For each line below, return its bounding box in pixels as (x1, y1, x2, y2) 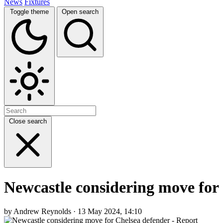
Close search (9, 117, 47, 125)
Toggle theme (10, 7, 49, 15)
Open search (62, 7, 99, 15)
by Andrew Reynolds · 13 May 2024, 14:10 (4, 207, 142, 216)
